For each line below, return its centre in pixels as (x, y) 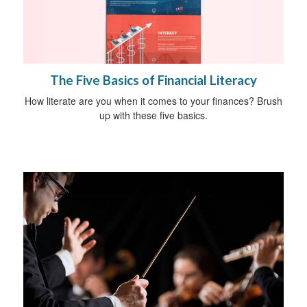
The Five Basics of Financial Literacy (153, 80)
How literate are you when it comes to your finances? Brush (153, 100)
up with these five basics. (153, 115)
